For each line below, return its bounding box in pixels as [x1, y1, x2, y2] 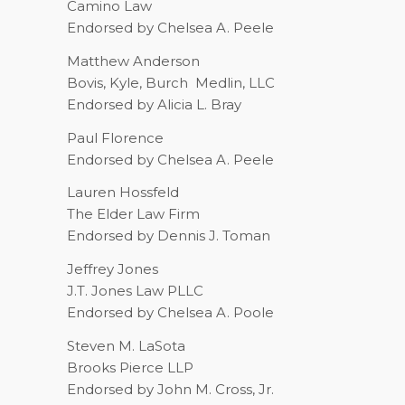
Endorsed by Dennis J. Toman [66, 227, 270, 245]
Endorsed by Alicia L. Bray [66, 95, 241, 113]
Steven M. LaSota [66, 336, 185, 354]
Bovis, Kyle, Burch [66, 73, 188, 91]
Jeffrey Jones [66, 260, 158, 278]
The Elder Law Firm [66, 205, 200, 223]
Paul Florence [66, 128, 164, 146]
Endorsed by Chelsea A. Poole [66, 304, 274, 321]
